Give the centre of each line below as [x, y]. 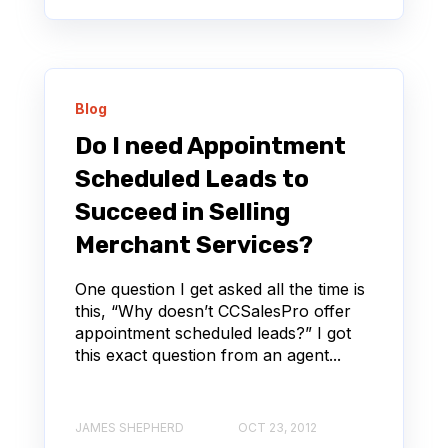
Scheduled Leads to [192, 178]
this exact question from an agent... [208, 354]
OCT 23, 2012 [277, 428]
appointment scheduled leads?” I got [213, 332]
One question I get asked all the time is [220, 288]
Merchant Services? [194, 244]
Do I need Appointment [210, 145]
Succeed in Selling [182, 211]
